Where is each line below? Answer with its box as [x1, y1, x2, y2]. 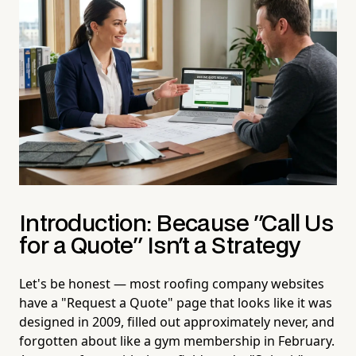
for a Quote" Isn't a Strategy [19, 235, 300, 257]
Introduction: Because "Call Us [19, 213, 334, 235]
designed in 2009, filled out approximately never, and [19, 312, 335, 331]
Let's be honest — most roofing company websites [19, 274, 324, 292]
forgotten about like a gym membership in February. [19, 331, 335, 350]
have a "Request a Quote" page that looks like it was [19, 293, 332, 311]
